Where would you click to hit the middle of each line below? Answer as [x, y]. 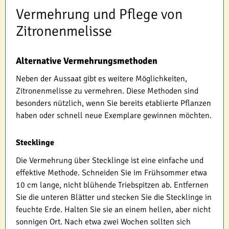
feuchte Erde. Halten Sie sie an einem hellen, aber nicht [113, 210]
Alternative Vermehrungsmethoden [87, 61]
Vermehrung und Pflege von [99, 15]
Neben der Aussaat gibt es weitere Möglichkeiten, [101, 79]
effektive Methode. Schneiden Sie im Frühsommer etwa [111, 173]
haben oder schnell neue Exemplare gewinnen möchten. [114, 116]
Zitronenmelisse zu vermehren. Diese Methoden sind [107, 91]
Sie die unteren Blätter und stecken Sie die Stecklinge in [114, 198]
